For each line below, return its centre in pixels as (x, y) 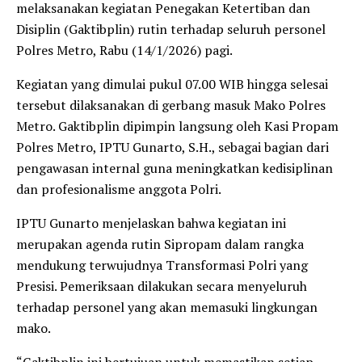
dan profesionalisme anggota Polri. (119, 189)
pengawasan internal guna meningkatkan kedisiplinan (175, 168)
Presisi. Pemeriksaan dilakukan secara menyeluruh (162, 286)
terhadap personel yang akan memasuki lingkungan (167, 307)
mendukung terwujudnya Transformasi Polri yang (162, 265)
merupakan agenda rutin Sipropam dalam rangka (160, 244)
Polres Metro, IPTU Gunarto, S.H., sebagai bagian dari (173, 147)
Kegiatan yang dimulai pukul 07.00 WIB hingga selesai (172, 84)
